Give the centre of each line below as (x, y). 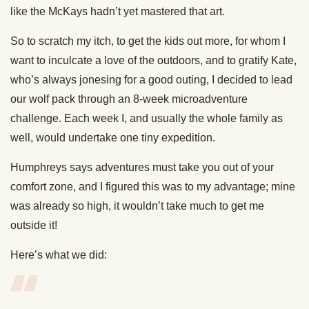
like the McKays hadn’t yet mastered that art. (118, 12)
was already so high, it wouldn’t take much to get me (137, 206)
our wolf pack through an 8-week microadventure (129, 99)
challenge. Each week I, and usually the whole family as (147, 119)
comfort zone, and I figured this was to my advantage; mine (153, 187)
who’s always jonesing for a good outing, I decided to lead (151, 80)
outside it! (34, 226)
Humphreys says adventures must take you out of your (142, 168)
